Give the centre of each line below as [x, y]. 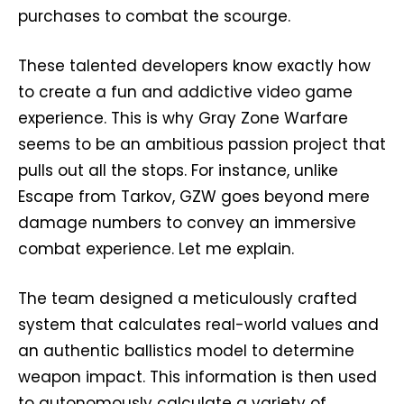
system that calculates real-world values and [198, 324]
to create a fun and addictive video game [185, 92]
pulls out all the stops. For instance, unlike [178, 170]
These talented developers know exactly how [194, 65]
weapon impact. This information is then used [197, 376]
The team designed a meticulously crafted [188, 298]
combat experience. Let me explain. [156, 248]
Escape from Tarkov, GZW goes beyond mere [194, 196]
